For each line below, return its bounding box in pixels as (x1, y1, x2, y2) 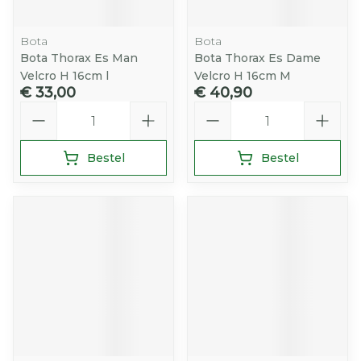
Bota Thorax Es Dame (194, 51, 321, 65)
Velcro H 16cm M (194, 68, 291, 83)
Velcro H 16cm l (20, 68, 109, 83)
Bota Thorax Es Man (20, 51, 138, 65)
